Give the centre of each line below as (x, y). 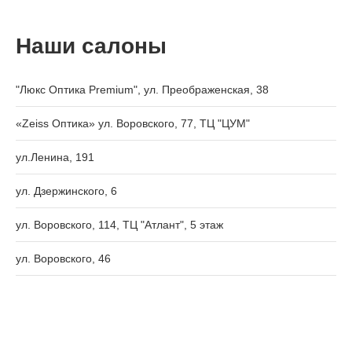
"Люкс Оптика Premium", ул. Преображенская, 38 (142, 90)
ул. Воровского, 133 (66, 292)
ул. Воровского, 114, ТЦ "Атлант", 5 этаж (119, 225)
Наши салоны (91, 46)
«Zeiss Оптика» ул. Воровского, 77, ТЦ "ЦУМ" (133, 123)
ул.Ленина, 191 (55, 157)
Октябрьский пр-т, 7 (66, 326)
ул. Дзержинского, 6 (66, 191)
